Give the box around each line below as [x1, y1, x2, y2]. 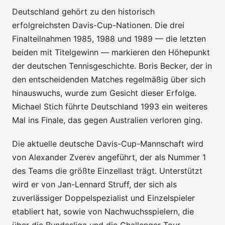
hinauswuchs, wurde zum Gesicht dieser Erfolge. [12, 87, 196, 98]
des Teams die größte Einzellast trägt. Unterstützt [12, 165, 202, 176]
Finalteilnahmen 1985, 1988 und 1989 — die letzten [12, 33, 206, 44]
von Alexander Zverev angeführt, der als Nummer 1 [12, 152, 206, 162]
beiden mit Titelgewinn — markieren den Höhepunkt [12, 47, 210, 57]
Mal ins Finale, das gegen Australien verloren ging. [12, 115, 202, 125]
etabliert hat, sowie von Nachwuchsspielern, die [12, 206, 194, 216]
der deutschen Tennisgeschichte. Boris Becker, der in [12, 60, 212, 71]
